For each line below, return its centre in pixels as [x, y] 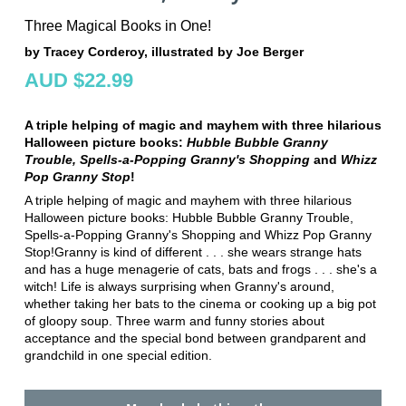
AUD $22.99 [78, 81]
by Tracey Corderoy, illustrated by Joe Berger [164, 52]
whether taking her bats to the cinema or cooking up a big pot [200, 304]
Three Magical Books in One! [117, 26]
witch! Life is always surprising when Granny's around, [179, 287]
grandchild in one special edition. [118, 356]
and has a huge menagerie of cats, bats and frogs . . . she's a [200, 270]
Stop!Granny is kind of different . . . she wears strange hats [193, 252]
